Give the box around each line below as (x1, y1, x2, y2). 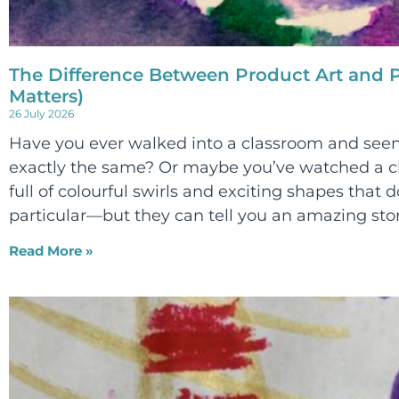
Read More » (9, 242, 94, 260)
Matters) (9, 85, 84, 108)
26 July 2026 (9, 107, 74, 121)
